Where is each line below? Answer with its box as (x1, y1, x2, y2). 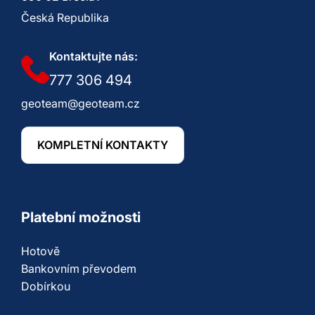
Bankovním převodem (21, 262, 136, 276)
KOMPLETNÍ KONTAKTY (37, 138, 168, 152)
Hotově (21, 244, 60, 258)
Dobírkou (21, 279, 70, 293)
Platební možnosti (21, 209, 141, 226)
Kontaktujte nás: (49, 49, 138, 63)
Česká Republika (21, 11, 109, 25)
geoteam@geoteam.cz (21, 96, 140, 110)
